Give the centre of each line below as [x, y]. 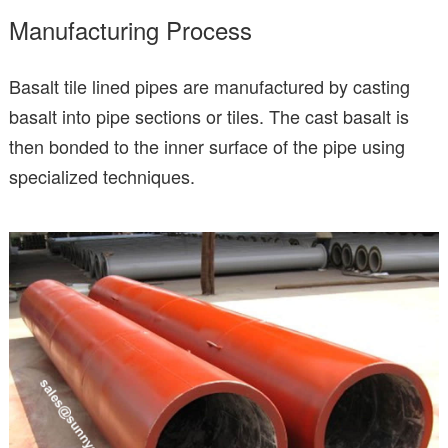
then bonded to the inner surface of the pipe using [207, 145]
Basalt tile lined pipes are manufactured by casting [209, 85]
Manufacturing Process [130, 29]
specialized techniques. [102, 175]
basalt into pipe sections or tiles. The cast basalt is [209, 115]
